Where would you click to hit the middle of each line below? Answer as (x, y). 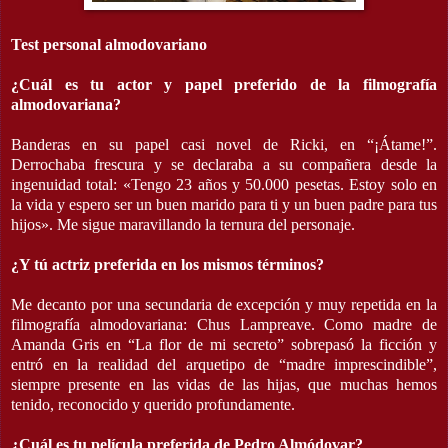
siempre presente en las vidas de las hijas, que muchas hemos (224, 384)
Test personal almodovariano (109, 44)
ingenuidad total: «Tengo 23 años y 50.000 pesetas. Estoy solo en (224, 184)
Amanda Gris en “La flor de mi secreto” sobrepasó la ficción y (224, 344)
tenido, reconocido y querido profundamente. (153, 404)
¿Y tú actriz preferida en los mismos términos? (167, 264)
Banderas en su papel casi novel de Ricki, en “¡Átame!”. (224, 144)
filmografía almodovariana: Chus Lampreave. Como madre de (224, 324)
